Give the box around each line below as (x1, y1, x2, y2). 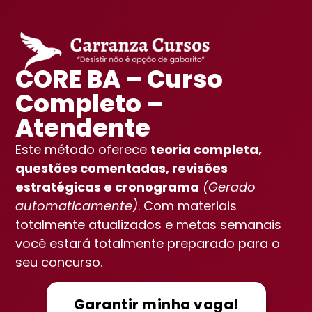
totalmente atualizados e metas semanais (15, 216, 282, 234)
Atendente (15, 111, 151, 146)
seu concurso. (15, 253, 107, 272)
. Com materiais (138, 197, 237, 215)
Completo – (15, 86, 164, 121)
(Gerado (203, 178, 256, 196)
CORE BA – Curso (15, 62, 224, 97)
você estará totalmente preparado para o (15, 235, 281, 253)
